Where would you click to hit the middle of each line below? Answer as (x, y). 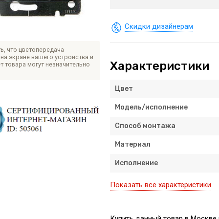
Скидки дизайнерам (159, 26)
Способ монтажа (145, 126)
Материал (132, 144)
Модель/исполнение (151, 107)
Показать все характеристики (160, 185)
